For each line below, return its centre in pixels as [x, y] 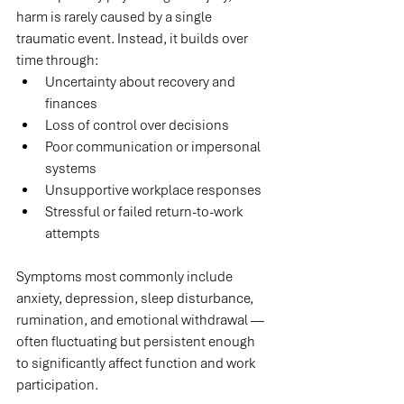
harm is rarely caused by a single [115, 18]
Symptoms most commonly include [126, 277]
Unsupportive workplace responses [153, 191]
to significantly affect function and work [137, 364]
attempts [73, 234]
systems [71, 169]
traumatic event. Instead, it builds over [133, 39]
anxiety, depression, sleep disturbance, [136, 299]
